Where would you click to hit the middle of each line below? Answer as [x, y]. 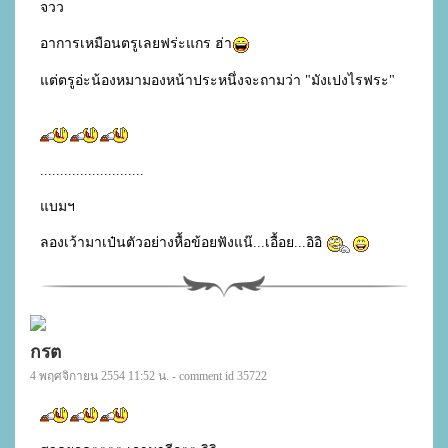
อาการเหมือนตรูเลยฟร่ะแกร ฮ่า [135, 43]
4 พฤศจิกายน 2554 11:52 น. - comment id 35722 [148, 375]
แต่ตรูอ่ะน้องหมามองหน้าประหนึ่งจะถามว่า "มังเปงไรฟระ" [217, 80]
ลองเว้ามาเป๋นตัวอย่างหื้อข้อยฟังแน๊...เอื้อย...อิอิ [182, 243]
